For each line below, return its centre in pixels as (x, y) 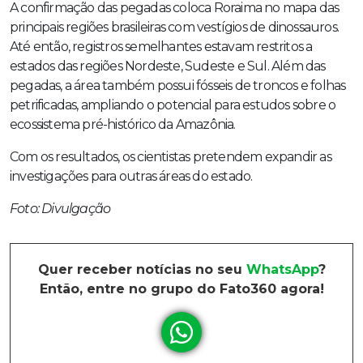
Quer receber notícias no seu (142, 270)
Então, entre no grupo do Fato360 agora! (181, 289)
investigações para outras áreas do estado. (131, 177)
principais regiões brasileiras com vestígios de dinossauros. (175, 28)
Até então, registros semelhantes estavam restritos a (161, 47)
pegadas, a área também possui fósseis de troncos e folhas (178, 86)
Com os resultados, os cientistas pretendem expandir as (171, 157)
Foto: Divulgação (60, 209)
